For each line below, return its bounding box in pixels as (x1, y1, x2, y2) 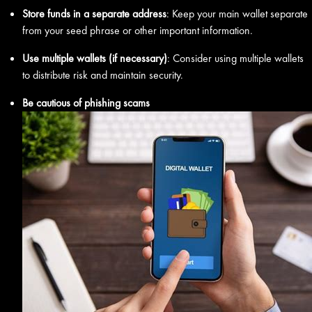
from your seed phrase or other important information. (22, 23, 253, 38)
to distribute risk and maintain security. (22, 68, 183, 82)
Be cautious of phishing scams (22, 95, 150, 110)
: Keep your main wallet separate (166, 6, 308, 21)
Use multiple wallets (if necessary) (22, 51, 167, 65)
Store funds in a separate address (22, 6, 166, 21)
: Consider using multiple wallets (167, 51, 304, 65)
